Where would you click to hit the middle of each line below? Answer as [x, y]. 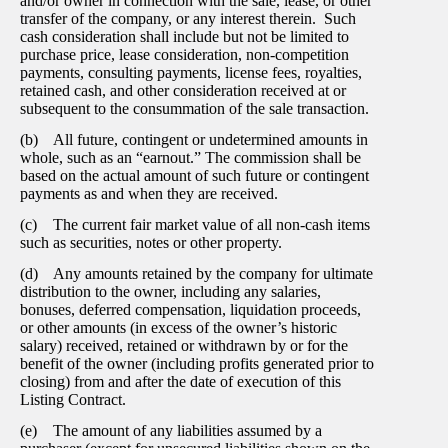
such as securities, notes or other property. [151, 242]
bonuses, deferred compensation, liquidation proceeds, [190, 309]
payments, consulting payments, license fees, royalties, [191, 73]
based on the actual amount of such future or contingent [194, 176]
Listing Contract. [73, 399]
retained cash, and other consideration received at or [183, 91]
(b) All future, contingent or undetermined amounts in [194, 140]
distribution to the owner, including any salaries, [170, 291]
